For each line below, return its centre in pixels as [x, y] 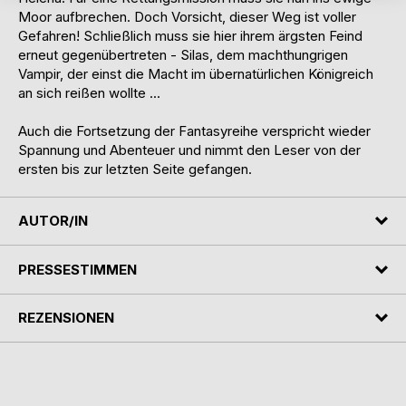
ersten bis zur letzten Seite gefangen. [135, 169]
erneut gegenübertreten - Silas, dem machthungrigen [183, 54]
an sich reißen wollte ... [89, 92]
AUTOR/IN [53, 221]
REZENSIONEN [66, 318]
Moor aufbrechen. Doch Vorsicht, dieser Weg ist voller [187, 16]
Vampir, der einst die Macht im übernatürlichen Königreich [196, 73]
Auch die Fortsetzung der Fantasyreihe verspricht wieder [194, 130]
